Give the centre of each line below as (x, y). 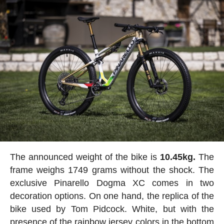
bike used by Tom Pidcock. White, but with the (112, 209)
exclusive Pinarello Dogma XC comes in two (112, 183)
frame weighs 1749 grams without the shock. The (112, 170)
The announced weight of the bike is (85, 157)
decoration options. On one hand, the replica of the (112, 196)
